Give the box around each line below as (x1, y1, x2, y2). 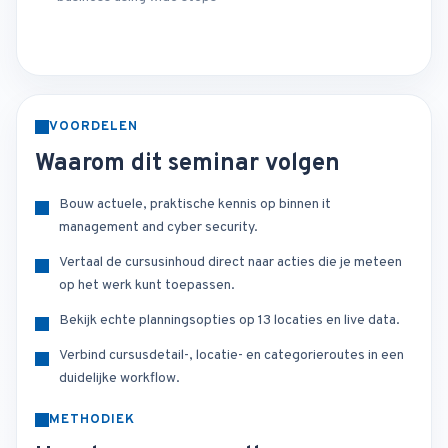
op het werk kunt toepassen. (59, 277, 235, 294)
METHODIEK (49, 412, 136, 428)
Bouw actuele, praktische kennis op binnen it (59, 196, 331, 213)
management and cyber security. (59, 219, 258, 236)
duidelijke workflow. (59, 370, 180, 387)
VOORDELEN (49, 119, 139, 135)
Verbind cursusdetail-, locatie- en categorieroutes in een (59, 347, 404, 364)
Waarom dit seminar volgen (35, 149, 340, 179)
